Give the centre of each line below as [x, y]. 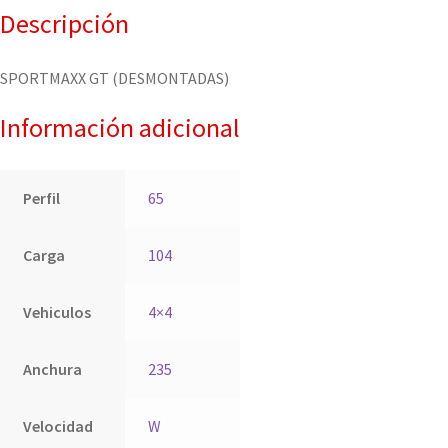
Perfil [41, 198]
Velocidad [57, 426]
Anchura [52, 369]
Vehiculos [56, 312]
